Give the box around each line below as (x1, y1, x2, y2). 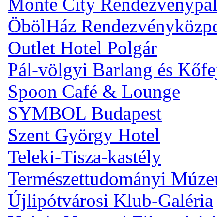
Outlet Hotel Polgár (8, 37, 157, 58)
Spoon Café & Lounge (8, 80, 180, 102)
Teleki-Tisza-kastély (8, 146, 161, 167)
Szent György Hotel (8, 124, 160, 145)
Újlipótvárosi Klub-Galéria (8, 189, 213, 211)
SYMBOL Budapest (8, 102, 162, 124)
